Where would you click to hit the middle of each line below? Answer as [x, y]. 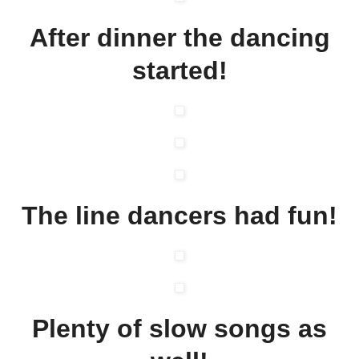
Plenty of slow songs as [179, 328]
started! [179, 70]
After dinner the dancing [179, 37]
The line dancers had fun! [179, 215]
